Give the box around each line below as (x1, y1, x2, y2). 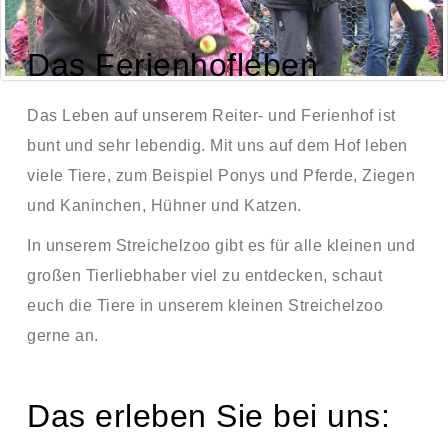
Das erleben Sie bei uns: (27, 398, 390, 434)
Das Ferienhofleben (27, 47, 318, 83)
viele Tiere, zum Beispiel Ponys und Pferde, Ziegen (27, 167, 415, 184)
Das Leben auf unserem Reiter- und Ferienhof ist (27, 107, 396, 124)
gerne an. (27, 327, 99, 344)
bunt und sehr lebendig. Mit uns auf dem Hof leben (27, 137, 408, 154)
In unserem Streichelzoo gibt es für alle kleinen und (27, 237, 415, 254)
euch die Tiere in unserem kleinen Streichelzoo (27, 297, 383, 314)
